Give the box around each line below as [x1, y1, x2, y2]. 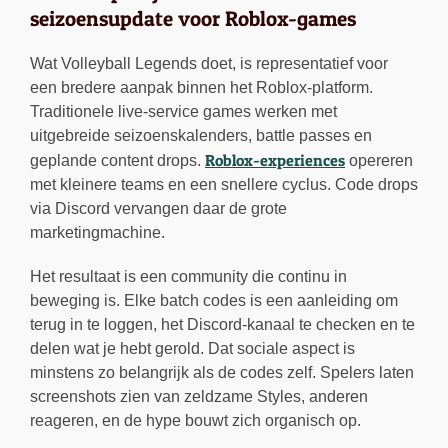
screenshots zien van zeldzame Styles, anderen [30, 388, 368, 406]
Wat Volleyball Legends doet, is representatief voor [30, 55, 388, 73]
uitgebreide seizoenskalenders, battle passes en [30, 127, 372, 145]
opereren [345, 152, 413, 170]
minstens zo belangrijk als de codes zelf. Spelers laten [30, 364, 414, 382]
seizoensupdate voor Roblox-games [30, 6, 356, 32]
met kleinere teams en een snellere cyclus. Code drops [30, 176, 418, 194]
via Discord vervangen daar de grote [30, 200, 287, 218]
